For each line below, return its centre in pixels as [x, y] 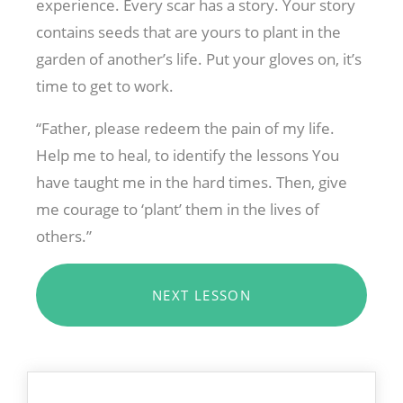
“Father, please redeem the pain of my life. [185, 128]
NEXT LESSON [201, 295]
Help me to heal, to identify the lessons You [188, 155]
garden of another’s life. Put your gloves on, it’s [199, 58]
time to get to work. [105, 85]
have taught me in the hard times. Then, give [192, 182]
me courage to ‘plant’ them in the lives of [178, 209]
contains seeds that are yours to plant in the [188, 31]
